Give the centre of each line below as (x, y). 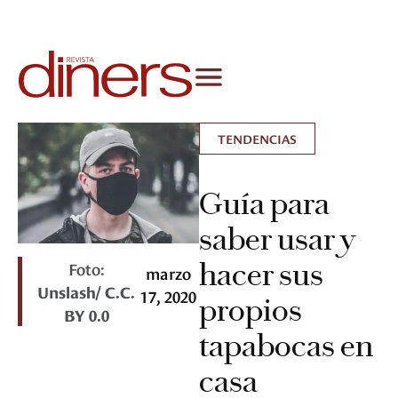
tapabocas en (286, 346)
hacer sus (261, 275)
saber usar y (277, 239)
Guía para (264, 204)
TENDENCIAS (257, 139)
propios (251, 310)
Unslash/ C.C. (87, 291)
